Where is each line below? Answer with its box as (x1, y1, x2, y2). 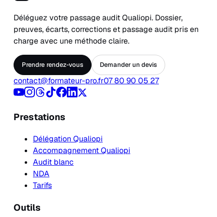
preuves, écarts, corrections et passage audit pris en (14, 24, 199, 35)
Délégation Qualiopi (33, 133, 103, 144)
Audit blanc (33, 156, 74, 167)
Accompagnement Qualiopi (33, 145, 130, 155)
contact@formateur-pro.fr (14, 76, 104, 86)
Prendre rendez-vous (22, 61, 84, 69)
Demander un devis (100, 61, 157, 69)
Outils (14, 201, 41, 214)
